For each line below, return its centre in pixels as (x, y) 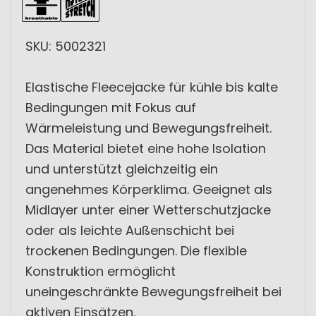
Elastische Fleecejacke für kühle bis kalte (152, 87)
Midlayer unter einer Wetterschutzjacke (148, 210)
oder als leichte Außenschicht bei (130, 230)
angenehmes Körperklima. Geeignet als (149, 189)
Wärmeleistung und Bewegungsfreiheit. (148, 128)
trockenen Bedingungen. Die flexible (136, 251)
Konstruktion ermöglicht (101, 271)
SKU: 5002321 (66, 46)
